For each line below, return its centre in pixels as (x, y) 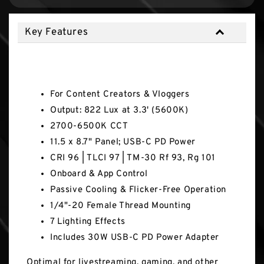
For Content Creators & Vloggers (120, 95)
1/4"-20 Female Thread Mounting (121, 206)
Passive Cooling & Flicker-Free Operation (138, 190)
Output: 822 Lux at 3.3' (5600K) (119, 111)
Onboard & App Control (99, 174)
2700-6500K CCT (89, 127)
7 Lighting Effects (88, 222)
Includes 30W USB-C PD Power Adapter (135, 238)
